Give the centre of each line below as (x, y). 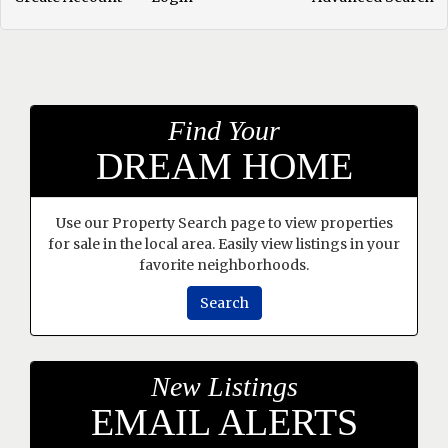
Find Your (224, 131)
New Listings (224, 387)
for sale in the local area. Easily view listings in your (224, 244)
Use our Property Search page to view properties (224, 223)
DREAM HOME (224, 166)
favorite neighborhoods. (224, 265)
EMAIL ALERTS (224, 422)
